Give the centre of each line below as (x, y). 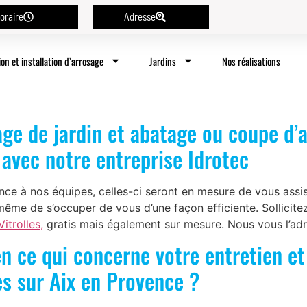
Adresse (139, 16)
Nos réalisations (251, 61)
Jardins (163, 61)
